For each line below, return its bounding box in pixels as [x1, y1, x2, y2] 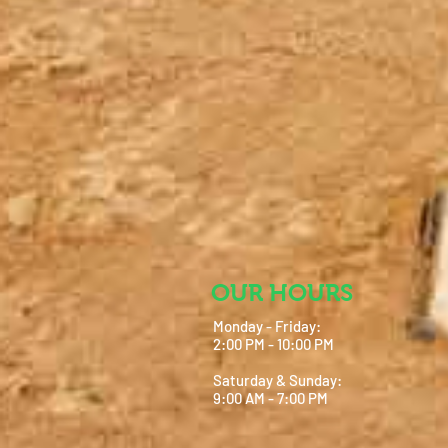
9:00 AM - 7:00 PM [213, 389, 328, 407]
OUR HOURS [211, 279, 353, 306]
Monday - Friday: [213, 317, 321, 335]
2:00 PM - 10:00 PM [213, 335, 334, 353]
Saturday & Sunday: [213, 371, 342, 389]
